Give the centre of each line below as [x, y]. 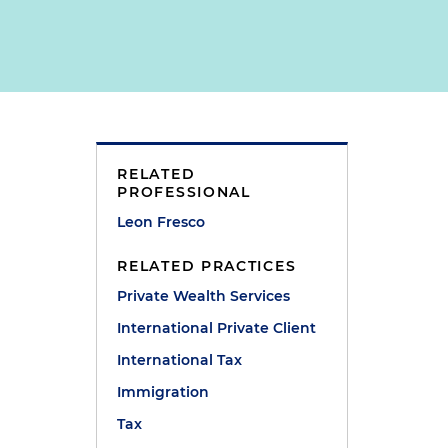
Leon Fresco [161, 222]
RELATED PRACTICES [207, 266]
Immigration [163, 392]
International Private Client [217, 328]
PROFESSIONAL [184, 192]
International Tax [180, 360]
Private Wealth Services [204, 296]
